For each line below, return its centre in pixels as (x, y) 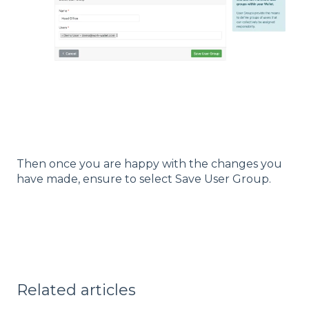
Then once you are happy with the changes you (149, 164)
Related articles (76, 290)
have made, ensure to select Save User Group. (144, 179)
